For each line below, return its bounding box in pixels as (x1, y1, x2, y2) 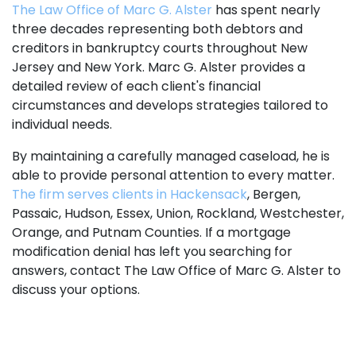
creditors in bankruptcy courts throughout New (12, 39, 308, 57)
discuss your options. (12, 281, 140, 299)
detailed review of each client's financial (12, 77, 261, 95)
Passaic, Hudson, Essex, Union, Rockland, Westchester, (12, 204, 344, 222)
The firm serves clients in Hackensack (12, 185, 247, 203)
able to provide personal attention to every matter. (12, 166, 335, 184)
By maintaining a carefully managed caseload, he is (12, 147, 330, 165)
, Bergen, (247, 185, 300, 203)
